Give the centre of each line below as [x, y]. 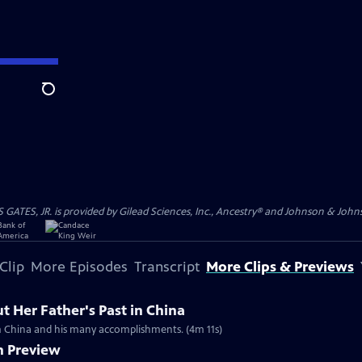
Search [61, 98]
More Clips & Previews [280, 267]
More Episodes [79, 267]
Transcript [167, 267]
